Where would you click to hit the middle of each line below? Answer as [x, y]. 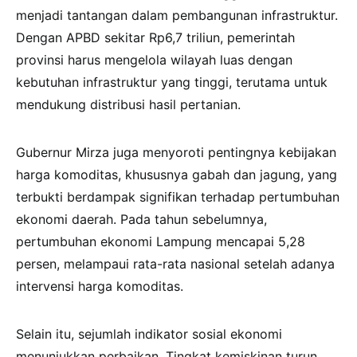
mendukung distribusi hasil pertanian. [128, 105]
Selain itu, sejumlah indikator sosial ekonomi [149, 334]
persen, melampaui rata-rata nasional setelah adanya [175, 264]
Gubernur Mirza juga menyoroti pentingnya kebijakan [176, 153]
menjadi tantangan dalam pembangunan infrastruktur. [177, 16]
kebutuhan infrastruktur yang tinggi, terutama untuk [172, 82]
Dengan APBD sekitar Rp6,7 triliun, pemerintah [155, 38]
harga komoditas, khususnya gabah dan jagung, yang [177, 175]
